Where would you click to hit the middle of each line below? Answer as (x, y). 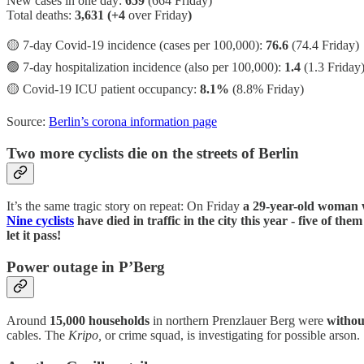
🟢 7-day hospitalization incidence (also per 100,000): (145, 67)
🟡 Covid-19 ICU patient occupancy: (103, 89)
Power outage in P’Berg (86, 267)
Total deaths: (41, 15)
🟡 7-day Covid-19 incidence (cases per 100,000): (134, 45)
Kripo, (85, 335)
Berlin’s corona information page (133, 121)
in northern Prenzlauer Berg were (238, 320)
